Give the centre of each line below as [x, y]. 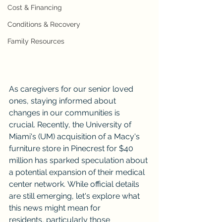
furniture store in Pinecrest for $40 [72, 148]
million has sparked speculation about [79, 160]
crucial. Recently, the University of [71, 124]
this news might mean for [56, 208]
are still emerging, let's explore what [75, 196]
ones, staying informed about [63, 101]
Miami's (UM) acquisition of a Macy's [75, 136]
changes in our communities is [65, 112]
